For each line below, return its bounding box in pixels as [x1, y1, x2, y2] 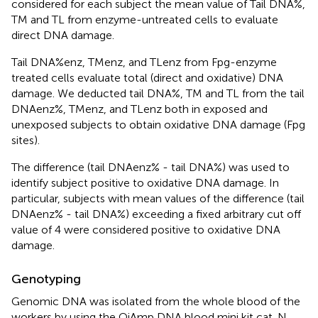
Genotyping [11, 271, 81, 287]
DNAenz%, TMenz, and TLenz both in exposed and [11, 102, 268, 116]
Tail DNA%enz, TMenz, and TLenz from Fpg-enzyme [11, 55, 277, 70]
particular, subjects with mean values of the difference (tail [11, 192, 305, 206]
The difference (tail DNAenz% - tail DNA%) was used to [11, 160, 290, 175]
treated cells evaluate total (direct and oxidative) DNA [11, 71, 283, 85]
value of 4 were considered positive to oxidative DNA [11, 223, 280, 237]
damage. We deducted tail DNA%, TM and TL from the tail [11, 87, 305, 101]
